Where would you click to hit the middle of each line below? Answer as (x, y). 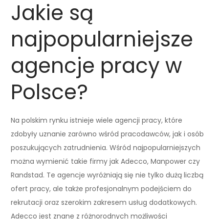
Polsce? (50, 92)
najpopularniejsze (102, 39)
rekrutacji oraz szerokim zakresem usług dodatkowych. (104, 202)
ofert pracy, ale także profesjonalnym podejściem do (101, 188)
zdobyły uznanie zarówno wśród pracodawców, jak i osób (108, 134)
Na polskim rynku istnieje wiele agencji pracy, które (97, 120)
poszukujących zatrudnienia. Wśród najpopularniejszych (106, 147)
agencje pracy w (97, 66)
